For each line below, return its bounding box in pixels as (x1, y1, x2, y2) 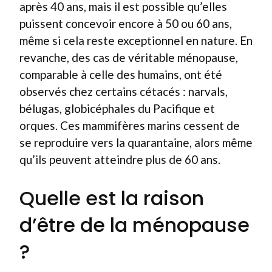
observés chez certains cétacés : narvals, (19, 84, 228, 98)
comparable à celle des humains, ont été (19, 67, 222, 81)
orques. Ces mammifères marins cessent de (19, 118, 240, 132)
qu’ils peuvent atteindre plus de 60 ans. (19, 152, 220, 166)
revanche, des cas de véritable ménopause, (19, 50, 238, 64)
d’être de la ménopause (19, 211, 250, 239)
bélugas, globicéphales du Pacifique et (19, 101, 215, 115)
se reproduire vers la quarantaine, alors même (19, 135, 253, 149)
